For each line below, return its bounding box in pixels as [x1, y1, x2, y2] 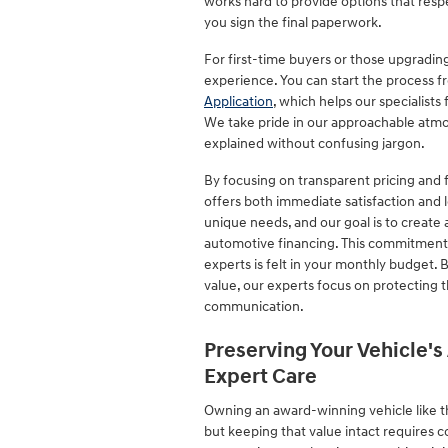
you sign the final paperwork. [204, 13, 382, 31]
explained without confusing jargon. [204, 134, 425, 152]
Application [204, 92, 273, 110]
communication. [204, 297, 304, 315]
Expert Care [204, 363, 317, 390]
